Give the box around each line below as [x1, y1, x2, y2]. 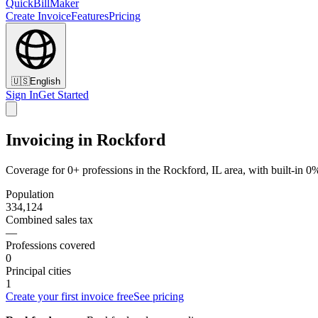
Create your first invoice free [6, 290, 133, 302]
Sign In [6, 89, 38, 101]
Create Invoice [6, 10, 71, 22]
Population [6, 187, 54, 200]
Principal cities [6, 264, 71, 277]
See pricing [133, 290, 184, 302]
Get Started [38, 89, 89, 101]
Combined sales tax [6, 213, 93, 226]
